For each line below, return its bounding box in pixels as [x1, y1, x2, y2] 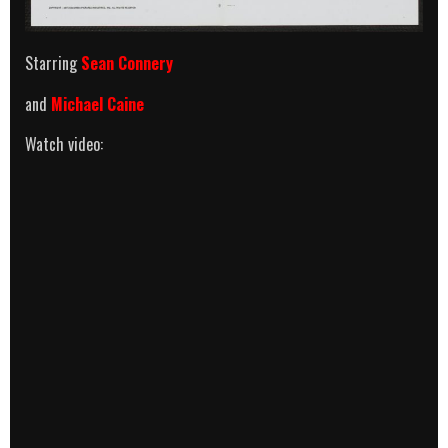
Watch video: [25, 132, 103, 157]
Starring [25, 50, 81, 75]
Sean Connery [81, 50, 173, 75]
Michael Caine [51, 91, 144, 116]
